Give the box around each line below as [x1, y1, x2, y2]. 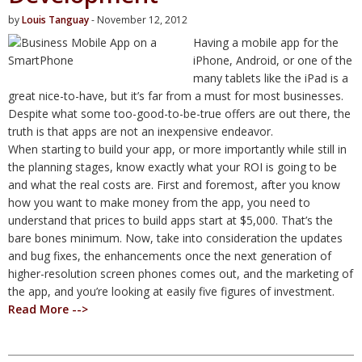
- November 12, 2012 [89, 12, 187, 27]
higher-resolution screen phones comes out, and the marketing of [8, 265, 353, 281]
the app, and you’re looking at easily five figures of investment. [8, 283, 335, 299]
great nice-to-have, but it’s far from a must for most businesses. [8, 87, 343, 103]
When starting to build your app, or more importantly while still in [8, 141, 347, 157]
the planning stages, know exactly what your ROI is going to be [8, 158, 337, 175]
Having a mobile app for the [193, 34, 339, 50]
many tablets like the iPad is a [193, 69, 348, 86]
